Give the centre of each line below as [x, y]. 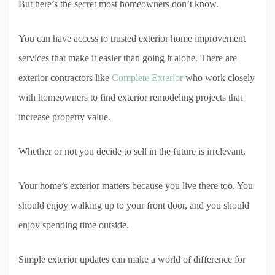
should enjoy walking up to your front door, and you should [134, 205]
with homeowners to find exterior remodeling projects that [130, 97]
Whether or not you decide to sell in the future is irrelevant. [132, 151]
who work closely [219, 77]
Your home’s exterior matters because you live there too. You [136, 185]
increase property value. [64, 117]
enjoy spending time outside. [74, 225]
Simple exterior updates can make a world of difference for [132, 259]
